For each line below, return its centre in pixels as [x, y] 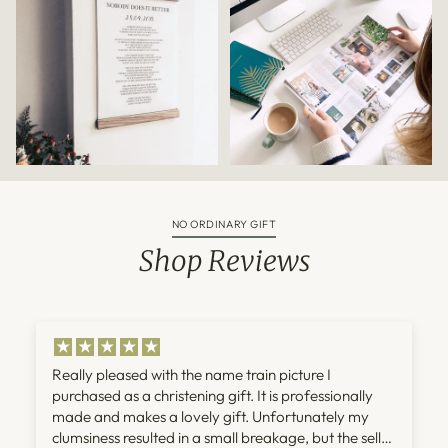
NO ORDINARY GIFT [224, 223]
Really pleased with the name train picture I [191, 374]
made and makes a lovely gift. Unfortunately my [210, 416]
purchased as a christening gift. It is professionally [212, 395]
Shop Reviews [224, 261]
